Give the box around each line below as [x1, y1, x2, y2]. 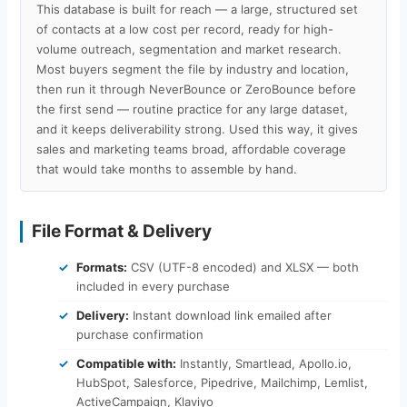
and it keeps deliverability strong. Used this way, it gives [35, 121, 358, 136]
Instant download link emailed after [128, 307, 332, 323]
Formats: [75, 259, 127, 274]
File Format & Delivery [31, 220, 212, 242]
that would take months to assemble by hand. [35, 161, 297, 176]
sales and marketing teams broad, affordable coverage [35, 141, 346, 156]
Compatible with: [75, 355, 176, 371]
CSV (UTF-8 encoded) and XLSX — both [126, 259, 359, 274]
